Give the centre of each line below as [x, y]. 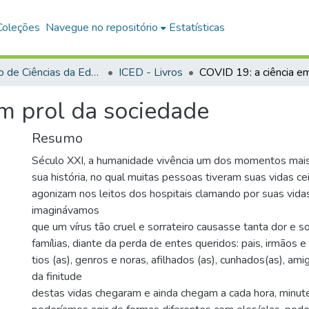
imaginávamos [66, 210]
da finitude [57, 277]
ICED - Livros [151, 72]
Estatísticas [197, 28]
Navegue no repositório [102, 28]
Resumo [57, 138]
